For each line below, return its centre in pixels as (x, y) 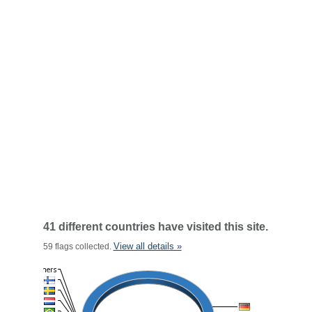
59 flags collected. (78, 247)
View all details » (147, 246)
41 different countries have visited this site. (155, 227)
